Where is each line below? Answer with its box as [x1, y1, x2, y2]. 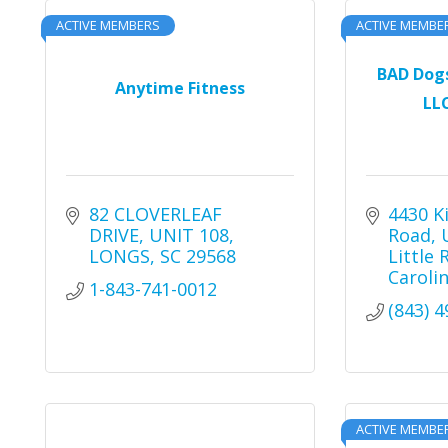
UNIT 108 [148, 223, 229, 247]
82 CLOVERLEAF [88, 202, 222, 226]
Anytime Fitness [114, 77, 245, 99]
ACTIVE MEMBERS [56, 16, 160, 34]
